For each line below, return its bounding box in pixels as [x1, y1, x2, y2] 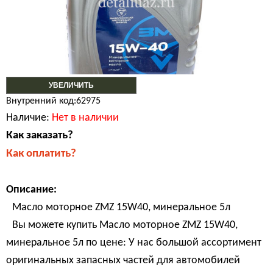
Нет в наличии [52, 112, 119, 124]
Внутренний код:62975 [6, 96, 101, 106]
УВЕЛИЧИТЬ [49, 81, 94, 90]
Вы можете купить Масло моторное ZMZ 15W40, [12, 219, 238, 231]
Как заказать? [6, 130, 73, 141]
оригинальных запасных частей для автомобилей [6, 255, 240, 266]
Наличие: [6, 112, 52, 124]
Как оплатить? [6, 148, 76, 160]
